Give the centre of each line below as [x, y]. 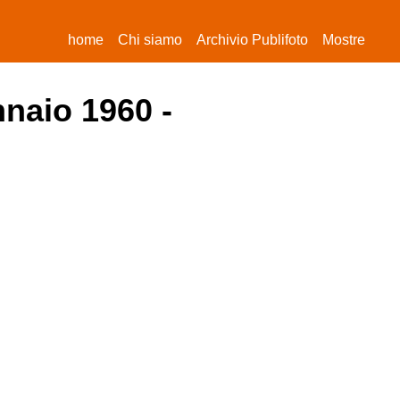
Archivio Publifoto [252, 40]
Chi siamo [150, 40]
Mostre [344, 40]
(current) [129, 39]
